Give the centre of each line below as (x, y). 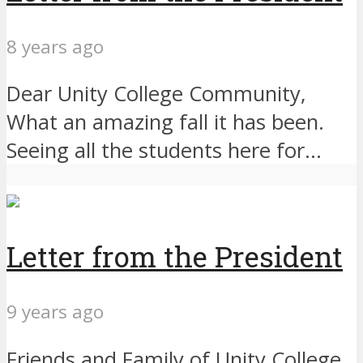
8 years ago (55, 46)
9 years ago (55, 312)
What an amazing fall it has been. (165, 122)
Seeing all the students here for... (164, 151)
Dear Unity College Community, (156, 94)
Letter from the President (175, 256)
